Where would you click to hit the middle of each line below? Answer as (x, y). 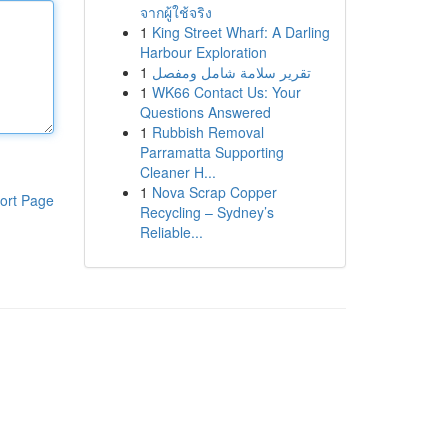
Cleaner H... (177, 172)
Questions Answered (205, 112)
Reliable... (171, 232)
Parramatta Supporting (211, 152)
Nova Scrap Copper (214, 192)
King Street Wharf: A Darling (240, 32)
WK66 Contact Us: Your (226, 92)
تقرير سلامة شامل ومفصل (231, 72)
